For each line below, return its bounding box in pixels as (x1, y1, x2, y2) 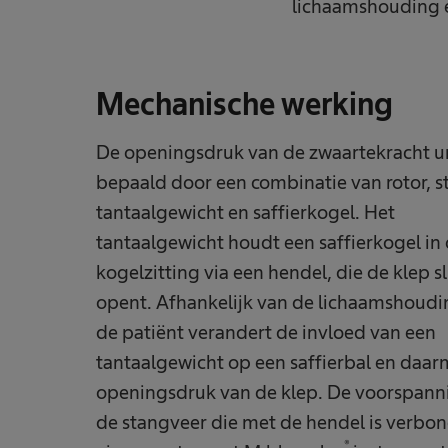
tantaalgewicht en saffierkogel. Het (96, 200, 395, 223)
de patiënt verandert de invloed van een (96, 320, 436, 343)
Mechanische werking (96, 85, 393, 122)
